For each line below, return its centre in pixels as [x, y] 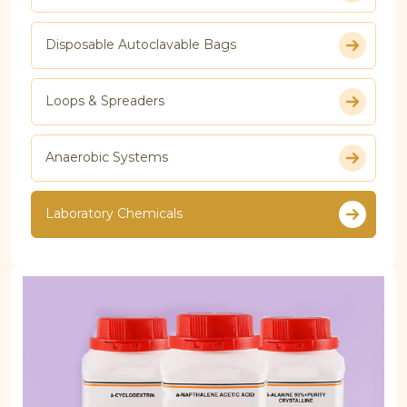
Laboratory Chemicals [114, 214]
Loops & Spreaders [105, 101]
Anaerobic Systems [107, 158]
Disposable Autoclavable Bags [141, 45]
